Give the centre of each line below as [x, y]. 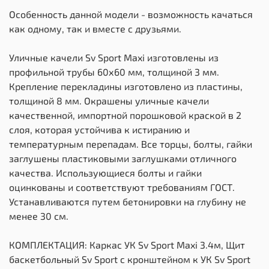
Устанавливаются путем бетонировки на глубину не [128, 202]
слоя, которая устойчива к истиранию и [99, 130]
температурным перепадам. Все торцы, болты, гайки [131, 144]
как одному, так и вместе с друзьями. [95, 29]
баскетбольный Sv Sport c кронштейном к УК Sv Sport [130, 259]
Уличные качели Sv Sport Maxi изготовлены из [114, 58]
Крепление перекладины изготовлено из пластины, [126, 86]
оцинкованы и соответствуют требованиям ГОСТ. [122, 187]
